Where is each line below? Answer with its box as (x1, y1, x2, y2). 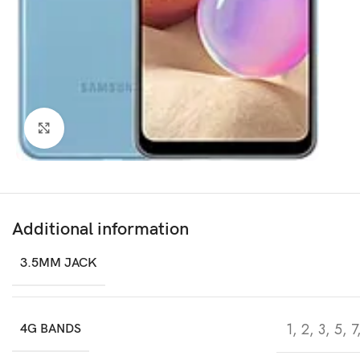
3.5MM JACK (20, 255, 97, 271)
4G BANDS (20, 321, 81, 337)
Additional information (12, 218, 189, 240)
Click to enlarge (64, 118, 162, 137)
